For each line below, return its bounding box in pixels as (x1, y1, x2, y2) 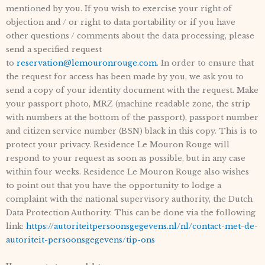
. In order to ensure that (157, 59, 254, 68)
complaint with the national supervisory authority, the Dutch (6, 195, 253, 204)
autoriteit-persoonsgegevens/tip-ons (6, 235, 155, 245)
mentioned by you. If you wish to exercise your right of (6, 4, 232, 14)
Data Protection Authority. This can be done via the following (6, 208, 256, 218)
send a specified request (6, 45, 102, 54)
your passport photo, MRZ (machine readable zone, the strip (6, 99, 250, 109)
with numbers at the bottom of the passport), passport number (6, 113, 258, 122)
